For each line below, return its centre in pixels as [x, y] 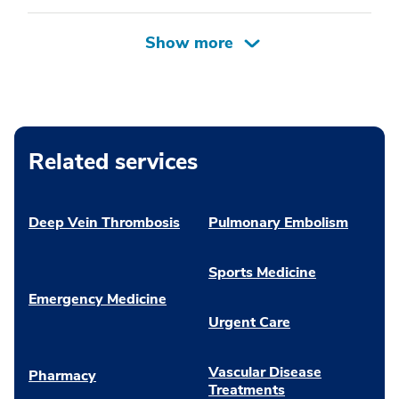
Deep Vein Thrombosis [104, 223]
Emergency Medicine [98, 300]
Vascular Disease [265, 373]
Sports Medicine [262, 273]
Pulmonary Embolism [278, 223]
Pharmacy [62, 376]
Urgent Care [249, 323]
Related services [113, 163]
